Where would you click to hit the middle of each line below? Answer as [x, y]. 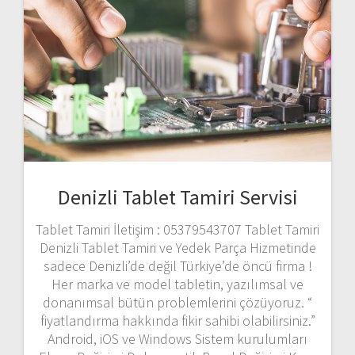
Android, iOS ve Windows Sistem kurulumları [177, 339]
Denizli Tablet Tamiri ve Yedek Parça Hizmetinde [177, 248]
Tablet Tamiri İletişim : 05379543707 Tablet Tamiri [177, 230]
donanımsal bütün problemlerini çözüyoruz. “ [177, 303]
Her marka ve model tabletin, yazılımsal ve [177, 284]
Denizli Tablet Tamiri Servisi [177, 197]
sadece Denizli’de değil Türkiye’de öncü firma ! [177, 266]
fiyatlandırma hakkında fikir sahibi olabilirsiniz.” [177, 321]
